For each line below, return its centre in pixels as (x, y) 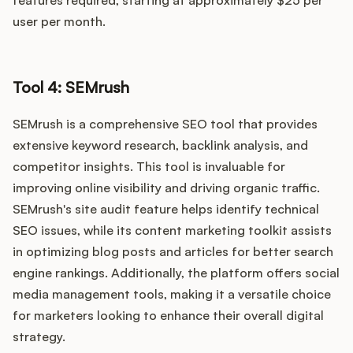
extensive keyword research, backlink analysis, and (160, 145)
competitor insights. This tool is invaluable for (149, 167)
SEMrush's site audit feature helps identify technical (166, 209)
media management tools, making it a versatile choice (172, 294)
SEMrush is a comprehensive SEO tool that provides (165, 124)
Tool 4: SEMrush (71, 87)
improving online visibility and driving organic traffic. (166, 188)
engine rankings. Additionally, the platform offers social (176, 273)
